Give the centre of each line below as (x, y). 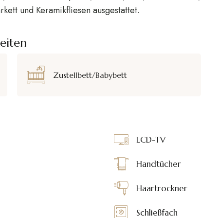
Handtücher (159, 164)
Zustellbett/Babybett (90, 75)
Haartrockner (162, 189)
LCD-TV (151, 140)
